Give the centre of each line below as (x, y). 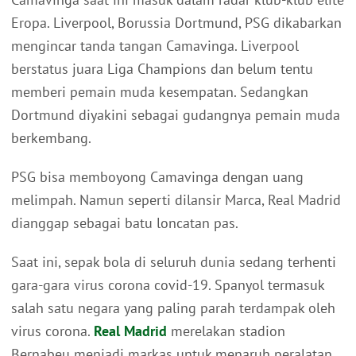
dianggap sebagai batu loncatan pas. (125, 223)
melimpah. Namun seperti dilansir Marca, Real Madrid (176, 200)
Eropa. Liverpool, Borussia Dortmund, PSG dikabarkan (176, 23)
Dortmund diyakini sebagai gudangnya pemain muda (176, 115)
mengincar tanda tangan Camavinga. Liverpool (155, 46)
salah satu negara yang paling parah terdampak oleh (173, 308)
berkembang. (51, 138)
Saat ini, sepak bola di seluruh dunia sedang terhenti (174, 262)
